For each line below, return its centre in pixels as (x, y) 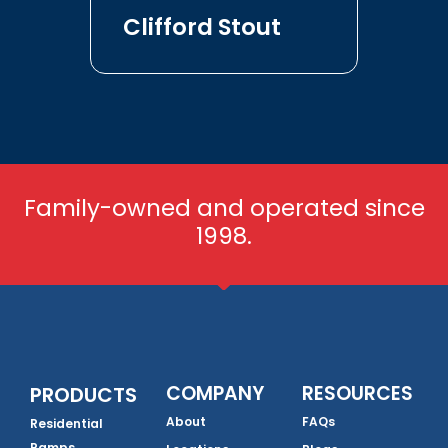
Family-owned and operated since (224, 208)
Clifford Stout (202, 27)
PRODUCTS (83, 395)
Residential (66, 424)
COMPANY (215, 394)
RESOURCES (357, 394)
